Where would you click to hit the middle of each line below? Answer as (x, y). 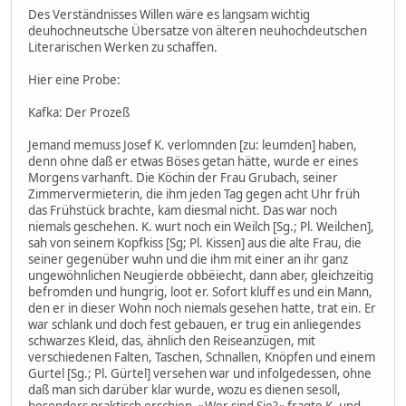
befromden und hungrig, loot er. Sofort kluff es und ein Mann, (200, 291)
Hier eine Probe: (74, 79)
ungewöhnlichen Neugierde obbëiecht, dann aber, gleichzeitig (201, 275)
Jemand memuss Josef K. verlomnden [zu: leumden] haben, (193, 145)
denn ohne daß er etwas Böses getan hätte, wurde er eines (193, 161)
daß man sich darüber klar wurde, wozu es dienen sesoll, (184, 389)
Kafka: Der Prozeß (79, 112)
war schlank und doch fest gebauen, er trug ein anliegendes (194, 324)
